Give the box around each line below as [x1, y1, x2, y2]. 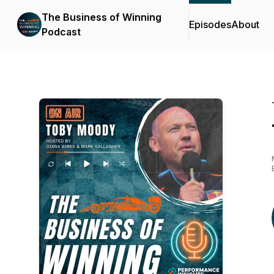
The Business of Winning [42, 11, 161, 23]
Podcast [42, 26, 81, 38]
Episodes [189, 18, 231, 31]
